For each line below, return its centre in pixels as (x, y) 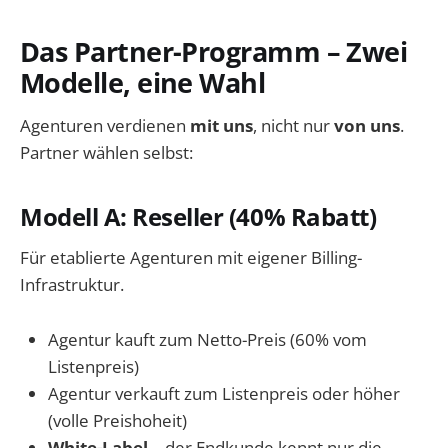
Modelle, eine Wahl (143, 83)
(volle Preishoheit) (117, 420)
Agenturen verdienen (105, 125)
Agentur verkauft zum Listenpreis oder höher (224, 393)
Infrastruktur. (72, 285)
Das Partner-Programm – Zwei (214, 52)
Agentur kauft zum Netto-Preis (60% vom (207, 339)
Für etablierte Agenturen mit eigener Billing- (191, 258)
